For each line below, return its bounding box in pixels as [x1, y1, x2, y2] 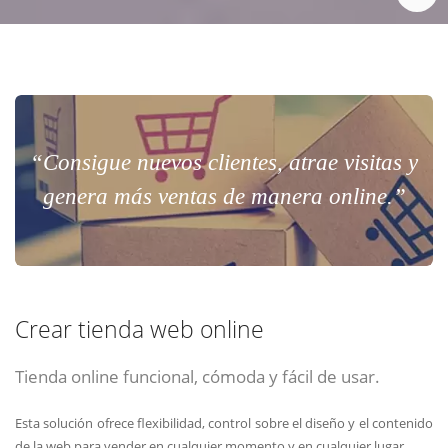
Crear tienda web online [15, 314, 264, 346]
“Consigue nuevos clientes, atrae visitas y [30, 150, 418, 176]
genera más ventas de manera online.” [42, 184, 406, 210]
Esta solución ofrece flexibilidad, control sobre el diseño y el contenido [15, 413, 433, 432]
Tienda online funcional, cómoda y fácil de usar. [15, 364, 380, 389]
